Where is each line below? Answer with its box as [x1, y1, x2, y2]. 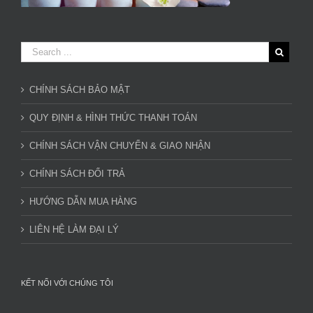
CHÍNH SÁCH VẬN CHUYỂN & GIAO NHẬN [29, 140, 210, 152]
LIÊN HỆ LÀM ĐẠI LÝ [29, 224, 119, 235]
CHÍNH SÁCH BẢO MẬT [29, 85, 130, 96]
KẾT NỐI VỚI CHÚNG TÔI [21, 279, 113, 288]
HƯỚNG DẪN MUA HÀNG [29, 196, 137, 208]
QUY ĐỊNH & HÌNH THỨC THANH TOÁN [29, 112, 197, 124]
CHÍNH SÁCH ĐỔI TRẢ [29, 168, 125, 180]
